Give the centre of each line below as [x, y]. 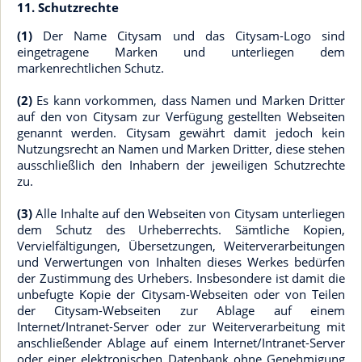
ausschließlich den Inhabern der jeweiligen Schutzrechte [181, 165]
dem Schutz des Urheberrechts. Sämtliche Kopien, [181, 229]
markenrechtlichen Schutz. [90, 68]
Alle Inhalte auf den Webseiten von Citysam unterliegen [189, 213]
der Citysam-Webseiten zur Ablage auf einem [181, 310]
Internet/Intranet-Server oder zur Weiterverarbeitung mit [181, 326]
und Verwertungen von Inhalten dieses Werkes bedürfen [181, 262]
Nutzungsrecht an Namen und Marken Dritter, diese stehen [181, 149]
